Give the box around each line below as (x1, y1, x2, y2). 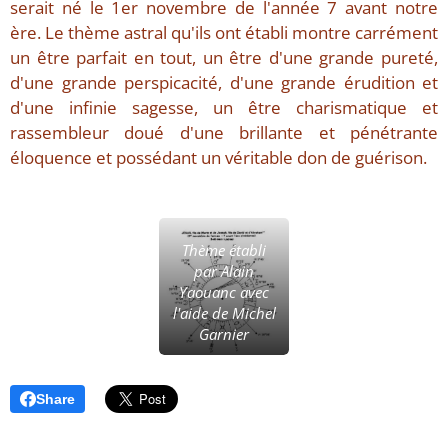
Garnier (199, 323, 249, 344)
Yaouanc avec (179, 281, 269, 302)
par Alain (194, 260, 254, 281)
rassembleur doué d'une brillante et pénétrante (10, 121, 438, 145)
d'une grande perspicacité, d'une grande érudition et (10, 71, 438, 95)
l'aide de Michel (172, 302, 276, 323)
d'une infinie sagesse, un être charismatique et (10, 96, 438, 120)
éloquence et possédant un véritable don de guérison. (10, 146, 427, 170)
